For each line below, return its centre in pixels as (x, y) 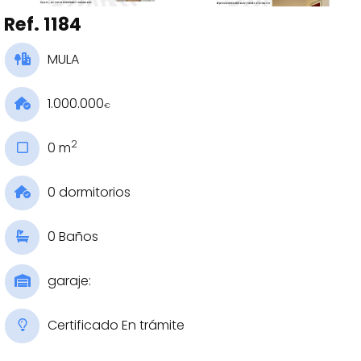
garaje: (69, 281)
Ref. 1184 (43, 24)
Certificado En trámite (116, 326)
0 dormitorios (89, 193)
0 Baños (73, 237)
